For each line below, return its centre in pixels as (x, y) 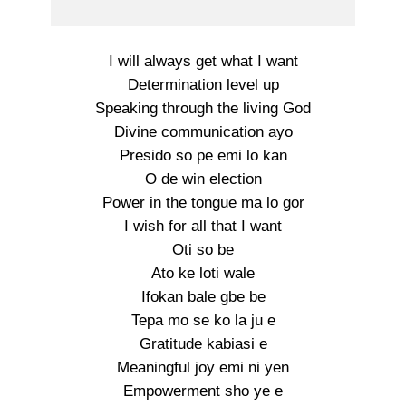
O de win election (203, 179)
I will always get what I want (203, 61)
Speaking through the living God (203, 108)
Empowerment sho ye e (203, 391)
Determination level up (203, 85)
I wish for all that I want (203, 226)
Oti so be (203, 250)
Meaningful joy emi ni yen (203, 367)
